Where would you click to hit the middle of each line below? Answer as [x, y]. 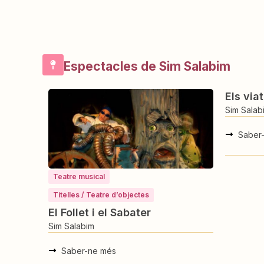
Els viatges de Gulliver [107, 96]
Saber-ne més [89, 134]
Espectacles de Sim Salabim [147, 66]
